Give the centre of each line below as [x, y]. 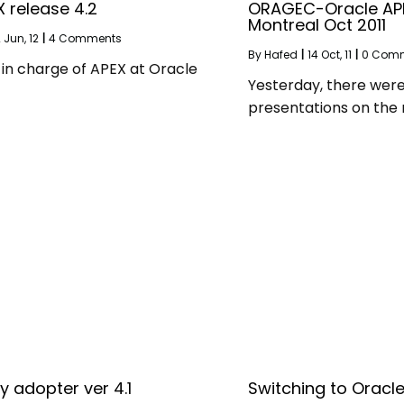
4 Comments [85, 38]
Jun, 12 [21, 38]
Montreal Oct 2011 [317, 24]
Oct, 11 [336, 54]
